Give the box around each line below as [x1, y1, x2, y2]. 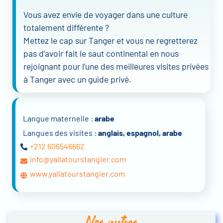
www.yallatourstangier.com [30, 169, 125, 179]
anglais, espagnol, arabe [98, 128, 182, 138]
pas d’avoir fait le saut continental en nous [23, 47, 179, 59]
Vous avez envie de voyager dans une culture [23, 8, 188, 20]
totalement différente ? [23, 21, 109, 33]
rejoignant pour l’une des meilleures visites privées [23, 60, 209, 72]
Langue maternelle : [23, 113, 95, 123]
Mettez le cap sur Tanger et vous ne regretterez [23, 34, 198, 46]
